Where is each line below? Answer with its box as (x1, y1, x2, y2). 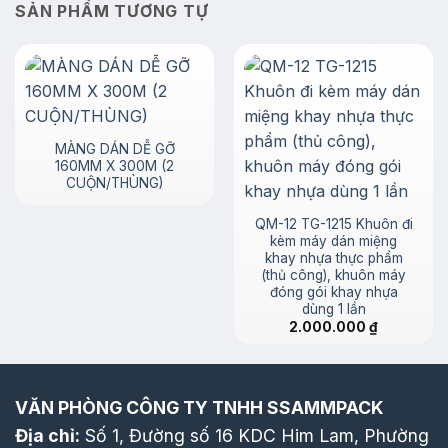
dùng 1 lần (301, 301, 366, 318)
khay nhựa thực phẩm (264, 250, 403, 267)
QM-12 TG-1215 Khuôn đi (254, 216, 413, 233)
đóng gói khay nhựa (269, 284, 398, 301)
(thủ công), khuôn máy (261, 267, 406, 284)
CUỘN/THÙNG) (66, 175, 163, 192)
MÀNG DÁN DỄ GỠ (54, 141, 175, 158)
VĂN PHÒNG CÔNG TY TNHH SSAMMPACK (15, 397, 384, 419)
